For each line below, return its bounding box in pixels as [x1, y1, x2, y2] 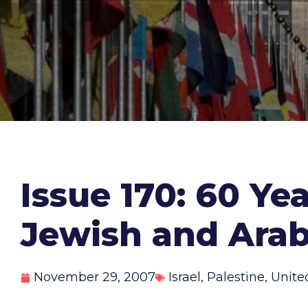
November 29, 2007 [34, 269, 155, 285]
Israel [168, 269, 201, 285]
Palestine [207, 269, 265, 285]
